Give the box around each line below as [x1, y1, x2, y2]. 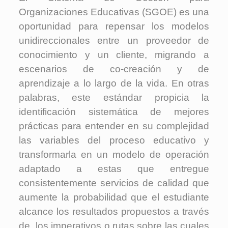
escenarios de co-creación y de [18, 63, 210, 74]
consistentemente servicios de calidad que [18, 177, 210, 188]
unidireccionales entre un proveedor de [18, 35, 210, 46]
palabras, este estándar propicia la [18, 92, 210, 103]
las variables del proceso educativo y [18, 134, 210, 146]
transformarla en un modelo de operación [18, 149, 210, 160]
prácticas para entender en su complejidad [18, 120, 210, 131]
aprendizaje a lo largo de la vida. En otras [18, 77, 210, 89]
